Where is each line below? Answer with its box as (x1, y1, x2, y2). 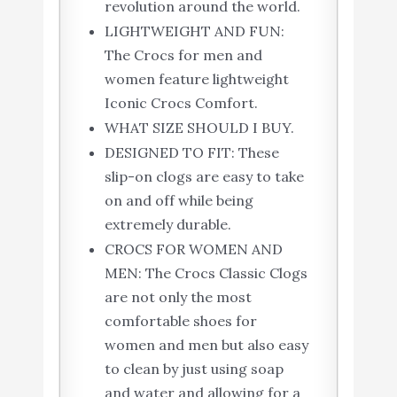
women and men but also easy (104, 336, 308, 354)
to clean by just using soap (104, 360, 284, 378)
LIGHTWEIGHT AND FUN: (104, 22, 284, 41)
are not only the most (104, 288, 252, 307)
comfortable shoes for (104, 312, 257, 331)
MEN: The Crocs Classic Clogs (104, 264, 307, 283)
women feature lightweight (104, 70, 289, 89)
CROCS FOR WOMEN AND (104, 240, 283, 259)
